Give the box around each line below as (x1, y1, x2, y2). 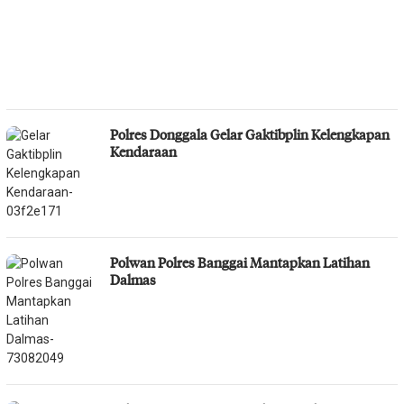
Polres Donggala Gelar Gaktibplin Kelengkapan (110, 124, 390, 143)
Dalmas (110, 270, 156, 289)
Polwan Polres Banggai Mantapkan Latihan (110, 252, 370, 271)
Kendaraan (110, 142, 177, 161)
